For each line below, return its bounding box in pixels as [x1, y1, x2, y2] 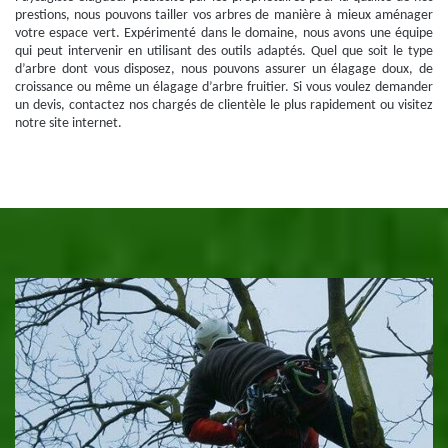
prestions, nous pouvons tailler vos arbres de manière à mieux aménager [15, 8, 433, 23]
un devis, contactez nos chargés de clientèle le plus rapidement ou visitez [15, 98, 433, 113]
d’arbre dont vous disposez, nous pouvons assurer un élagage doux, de [15, 62, 433, 77]
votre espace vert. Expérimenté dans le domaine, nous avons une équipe [15, 26, 433, 41]
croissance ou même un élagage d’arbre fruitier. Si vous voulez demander [15, 80, 433, 95]
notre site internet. [15, 116, 122, 131]
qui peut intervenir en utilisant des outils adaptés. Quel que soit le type [15, 44, 433, 59]
